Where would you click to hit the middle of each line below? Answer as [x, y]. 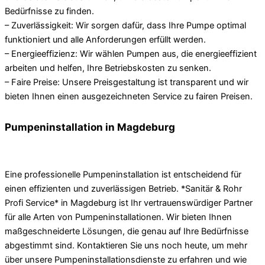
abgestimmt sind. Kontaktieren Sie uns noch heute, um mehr [126, 245]
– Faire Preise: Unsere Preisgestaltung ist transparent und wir [127, 83]
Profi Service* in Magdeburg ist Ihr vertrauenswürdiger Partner [129, 203]
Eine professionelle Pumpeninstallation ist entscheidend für [123, 174]
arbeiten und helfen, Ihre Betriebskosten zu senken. [108, 68]
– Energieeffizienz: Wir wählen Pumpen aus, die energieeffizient [131, 54]
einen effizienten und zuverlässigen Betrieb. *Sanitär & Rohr [123, 188]
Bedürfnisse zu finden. [49, 12]
